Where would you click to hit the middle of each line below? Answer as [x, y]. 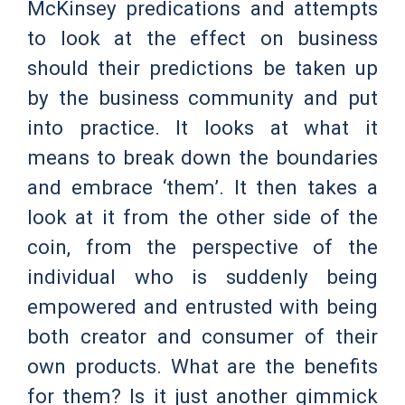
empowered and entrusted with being [202, 307]
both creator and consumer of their [202, 337]
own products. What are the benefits [202, 367]
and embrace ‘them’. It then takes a [202, 188]
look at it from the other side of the [202, 217]
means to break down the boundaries [202, 158]
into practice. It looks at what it [202, 128]
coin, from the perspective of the [202, 247]
